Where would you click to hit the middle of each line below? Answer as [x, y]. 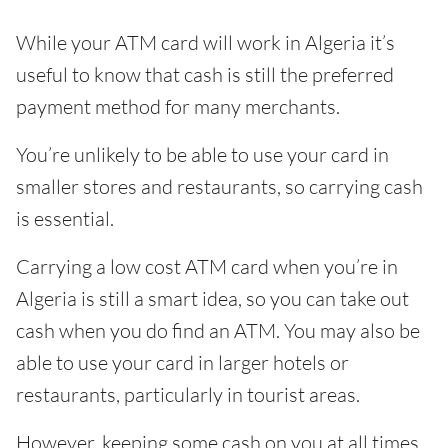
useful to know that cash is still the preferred [205, 74]
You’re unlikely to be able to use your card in [202, 154]
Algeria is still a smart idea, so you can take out [212, 298]
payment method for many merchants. [178, 106]
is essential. [65, 218]
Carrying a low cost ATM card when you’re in [207, 266]
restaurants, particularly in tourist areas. [188, 394]
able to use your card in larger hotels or [182, 362]
